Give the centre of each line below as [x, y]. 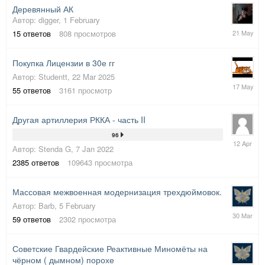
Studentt [53, 77]
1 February [82, 20]
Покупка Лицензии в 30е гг [64, 63]
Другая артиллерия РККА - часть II [79, 120]
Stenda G [55, 149]
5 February [77, 206]
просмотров [95, 34]
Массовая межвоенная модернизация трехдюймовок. [117, 192]
